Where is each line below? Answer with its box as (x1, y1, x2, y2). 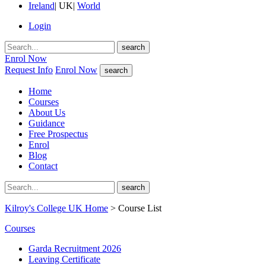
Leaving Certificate (28, 254, 100, 265)
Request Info (5, 65, 53, 75)
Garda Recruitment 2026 (28, 243, 121, 254)
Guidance (28, 118, 65, 129)
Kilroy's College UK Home (5, 203, 108, 214)
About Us (28, 107, 65, 118)
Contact (28, 161, 58, 172)
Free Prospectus (28, 129, 88, 140)
